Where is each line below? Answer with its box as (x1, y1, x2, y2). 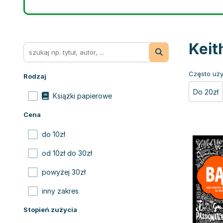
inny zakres (42, 187, 79, 195)
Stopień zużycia (23, 206, 77, 214)
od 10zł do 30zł (42, 149, 92, 157)
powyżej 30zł (42, 168, 86, 176)
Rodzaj (23, 72, 46, 80)
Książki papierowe (53, 92, 112, 100)
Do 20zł (193, 88, 219, 96)
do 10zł (42, 130, 65, 138)
